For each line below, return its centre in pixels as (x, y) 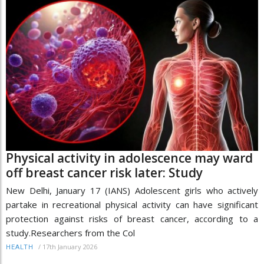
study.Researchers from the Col (70, 232)
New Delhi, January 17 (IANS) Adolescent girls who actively (132, 190)
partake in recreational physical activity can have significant (132, 204)
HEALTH (20, 247)
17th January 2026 (70, 246)
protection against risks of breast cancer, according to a (132, 218)
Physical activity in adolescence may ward (129, 158)
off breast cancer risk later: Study (104, 172)
